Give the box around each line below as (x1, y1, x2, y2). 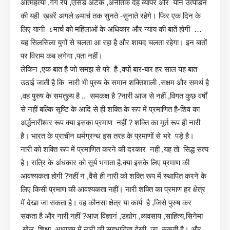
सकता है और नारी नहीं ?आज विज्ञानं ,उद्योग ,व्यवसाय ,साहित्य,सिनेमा (21, 211, 203, 220)
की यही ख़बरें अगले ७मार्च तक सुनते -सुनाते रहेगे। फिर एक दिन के (21, 11, 201, 20)
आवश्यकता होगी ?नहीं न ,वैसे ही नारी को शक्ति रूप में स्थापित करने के (21, 171, 206, 180)
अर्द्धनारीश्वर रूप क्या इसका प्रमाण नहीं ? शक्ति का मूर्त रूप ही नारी (21, 118, 200, 127)
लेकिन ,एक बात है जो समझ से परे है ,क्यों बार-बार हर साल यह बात (21, 64, 197, 73)
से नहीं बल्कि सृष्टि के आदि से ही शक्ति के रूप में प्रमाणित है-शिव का (21, 104, 200, 113)
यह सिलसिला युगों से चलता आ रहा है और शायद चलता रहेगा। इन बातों (21, 37, 207, 47)
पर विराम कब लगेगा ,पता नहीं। (21, 51, 103, 60)
